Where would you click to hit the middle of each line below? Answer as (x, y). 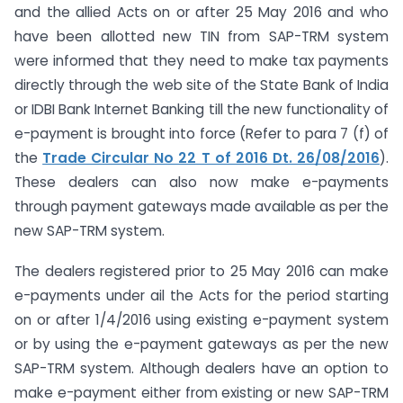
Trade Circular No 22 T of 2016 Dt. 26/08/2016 (211, 158)
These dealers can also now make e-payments (201, 183)
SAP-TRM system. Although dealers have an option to (201, 369)
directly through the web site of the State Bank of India (201, 85)
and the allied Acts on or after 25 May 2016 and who (201, 13)
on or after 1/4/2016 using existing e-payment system (201, 320)
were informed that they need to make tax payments (201, 61)
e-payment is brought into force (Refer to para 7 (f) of (201, 134)
